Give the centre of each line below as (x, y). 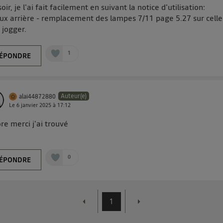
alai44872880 (38, 97)
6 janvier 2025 (34, 105)
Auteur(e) (74, 96)
